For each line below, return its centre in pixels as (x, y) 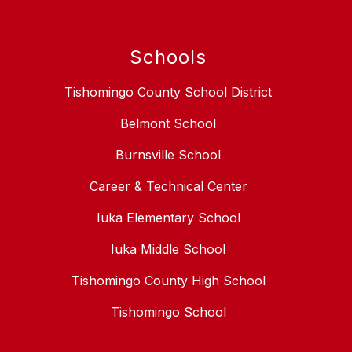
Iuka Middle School (168, 249)
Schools (168, 57)
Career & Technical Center (168, 187)
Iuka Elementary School (168, 218)
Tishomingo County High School (168, 281)
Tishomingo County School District (168, 92)
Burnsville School (168, 155)
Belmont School (168, 124)
